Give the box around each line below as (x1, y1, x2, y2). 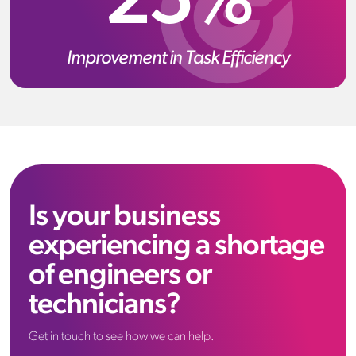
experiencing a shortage (29, 231, 324, 261)
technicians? (29, 290, 180, 320)
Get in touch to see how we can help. (29, 330, 215, 343)
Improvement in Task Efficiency (67, 48, 289, 68)
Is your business (29, 202, 220, 232)
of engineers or (29, 261, 211, 291)
